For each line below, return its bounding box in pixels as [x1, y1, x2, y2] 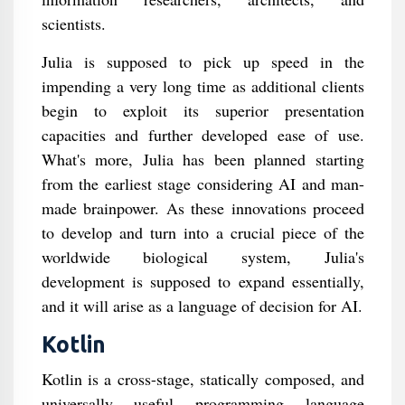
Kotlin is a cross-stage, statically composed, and [41, 368, 364, 390]
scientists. [41, 13, 106, 34]
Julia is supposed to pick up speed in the [41, 51, 364, 72]
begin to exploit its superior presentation [41, 99, 364, 121]
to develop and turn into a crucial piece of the [41, 221, 364, 243]
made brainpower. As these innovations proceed [41, 197, 364, 219]
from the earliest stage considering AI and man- [41, 173, 364, 194]
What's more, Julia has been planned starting [41, 148, 364, 170]
